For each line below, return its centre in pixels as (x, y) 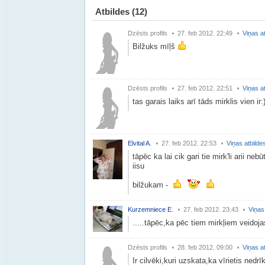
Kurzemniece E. (151, 209)
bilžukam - (153, 185)
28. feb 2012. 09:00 (205, 247)
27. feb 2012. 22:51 (205, 88)
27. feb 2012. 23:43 (211, 209)
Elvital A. (140, 143)
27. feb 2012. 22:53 (189, 143)
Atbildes (114, 12)
